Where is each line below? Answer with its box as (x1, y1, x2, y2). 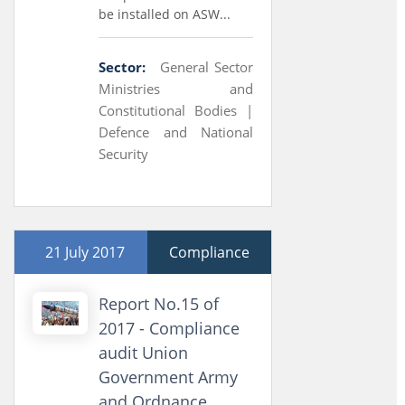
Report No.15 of (99, 293, 220, 315)
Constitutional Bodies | (99, 101, 254, 119)
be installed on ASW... (99, 5, 231, 23)
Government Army (99, 366, 239, 388)
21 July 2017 (45, 242, 125, 262)
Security (99, 145, 149, 163)
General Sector (160, 58, 254, 76)
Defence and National (99, 123, 254, 141)
